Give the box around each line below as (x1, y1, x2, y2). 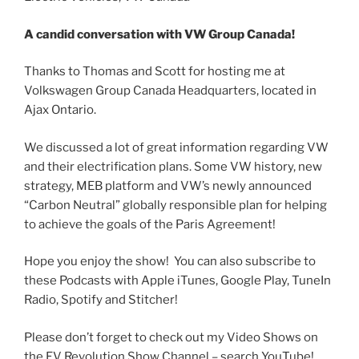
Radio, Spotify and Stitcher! (24, 292, 178, 307)
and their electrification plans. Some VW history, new (24, 159, 322, 174)
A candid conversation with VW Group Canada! (24, 26, 295, 42)
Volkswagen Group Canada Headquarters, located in (24, 83, 317, 98)
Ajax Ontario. (24, 103, 96, 117)
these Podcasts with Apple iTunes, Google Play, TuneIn (24, 273, 331, 288)
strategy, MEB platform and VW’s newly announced (24, 178, 312, 193)
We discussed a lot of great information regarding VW (24, 139, 329, 155)
